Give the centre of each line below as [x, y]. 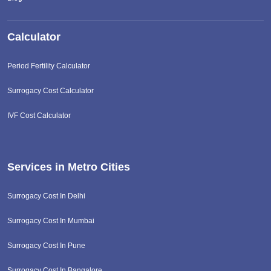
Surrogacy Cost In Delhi [46, 196]
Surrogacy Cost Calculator [51, 90]
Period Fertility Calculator [49, 66]
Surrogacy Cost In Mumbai [51, 220]
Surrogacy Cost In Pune [46, 245]
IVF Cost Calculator [39, 115]
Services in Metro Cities [69, 167]
